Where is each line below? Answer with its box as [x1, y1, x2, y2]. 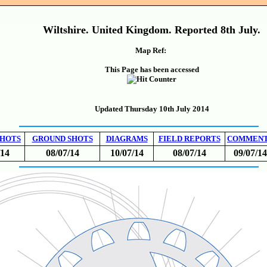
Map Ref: [135, 46, 168, 55]
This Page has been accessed [104, 65, 199, 74]
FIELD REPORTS [158, 134, 221, 143]
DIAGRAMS [105, 134, 148, 143]
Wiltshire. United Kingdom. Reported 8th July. [43, 24, 260, 36]
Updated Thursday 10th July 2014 [94, 104, 209, 113]
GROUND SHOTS [32, 134, 93, 143]
